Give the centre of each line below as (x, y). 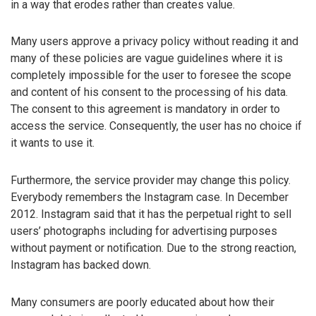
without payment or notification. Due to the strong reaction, (153, 248)
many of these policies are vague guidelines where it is (147, 59)
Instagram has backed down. (81, 265)
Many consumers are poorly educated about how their (142, 303)
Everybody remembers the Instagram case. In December (150, 197)
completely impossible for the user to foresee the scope (151, 75)
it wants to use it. (53, 143)
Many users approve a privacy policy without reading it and (154, 42)
